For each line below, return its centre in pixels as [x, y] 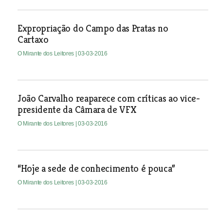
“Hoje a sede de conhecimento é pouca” [96, 169]
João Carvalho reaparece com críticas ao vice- [109, 99]
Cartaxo [33, 40]
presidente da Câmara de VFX [77, 110]
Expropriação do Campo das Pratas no [93, 28]
